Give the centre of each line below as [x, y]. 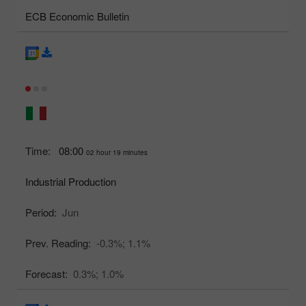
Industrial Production [71, 181]
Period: [41, 212]
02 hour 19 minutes [117, 152]
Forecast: [46, 273]
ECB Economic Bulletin [77, 16]
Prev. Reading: [58, 242]
